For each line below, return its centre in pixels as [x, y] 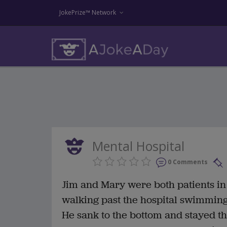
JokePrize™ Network [88, 12]
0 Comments [188, 162]
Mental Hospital [138, 146]
